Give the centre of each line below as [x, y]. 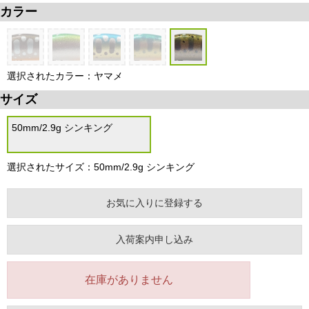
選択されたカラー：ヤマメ [65, 76]
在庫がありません [129, 280]
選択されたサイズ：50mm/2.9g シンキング [101, 167]
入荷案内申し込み [154, 239]
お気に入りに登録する [154, 203]
